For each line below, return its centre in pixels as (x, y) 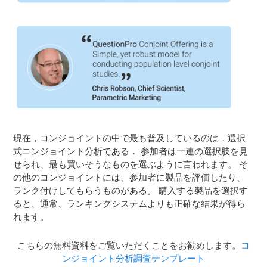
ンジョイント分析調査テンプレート (133, 258)
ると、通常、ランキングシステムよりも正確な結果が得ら (130, 204)
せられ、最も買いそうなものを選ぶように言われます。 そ (131, 164)
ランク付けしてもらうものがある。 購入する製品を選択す (131, 190)
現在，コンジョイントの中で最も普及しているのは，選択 (130, 138)
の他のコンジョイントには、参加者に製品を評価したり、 (130, 177)
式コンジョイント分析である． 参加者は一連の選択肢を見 (131, 151)
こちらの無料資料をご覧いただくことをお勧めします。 (129, 245)
